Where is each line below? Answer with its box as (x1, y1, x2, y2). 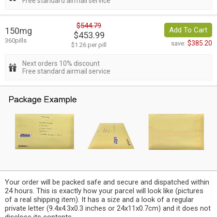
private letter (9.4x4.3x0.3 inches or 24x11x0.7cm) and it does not (5, 203, 211, 213)
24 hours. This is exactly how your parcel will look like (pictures (5, 186, 203, 195)
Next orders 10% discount (22, 60, 100, 68)
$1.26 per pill (71, 41, 107, 49)
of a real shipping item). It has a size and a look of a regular (5, 195, 194, 204)
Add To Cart (169, 26, 207, 35)
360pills (5, 37, 27, 45)
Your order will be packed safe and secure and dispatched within (5, 177, 209, 186)
